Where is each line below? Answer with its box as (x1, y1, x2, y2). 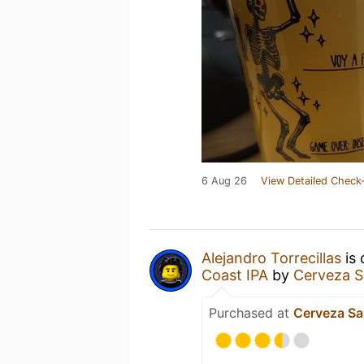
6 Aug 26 (201, 175, 247, 187)
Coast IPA (201, 266, 268, 284)
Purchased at (209, 305, 293, 321)
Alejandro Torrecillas (201, 249, 341, 266)
